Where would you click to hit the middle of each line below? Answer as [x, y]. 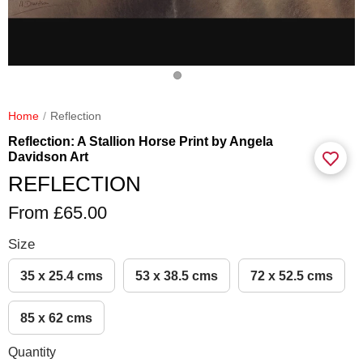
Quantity [32, 352]
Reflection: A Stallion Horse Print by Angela [141, 141]
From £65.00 [58, 213]
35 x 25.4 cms [62, 276]
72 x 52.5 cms [292, 276]
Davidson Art [48, 157]
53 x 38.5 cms [177, 276]
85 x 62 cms [56, 318]
